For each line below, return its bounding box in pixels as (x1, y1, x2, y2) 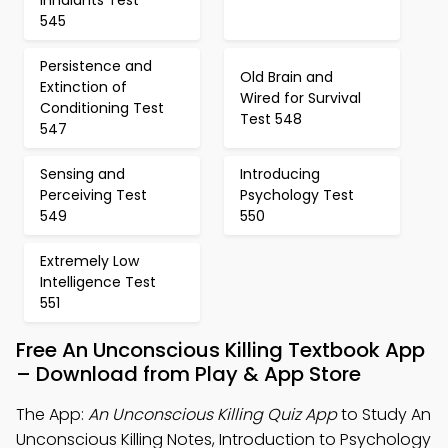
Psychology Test (240, 185, 354, 205)
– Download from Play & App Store (16, 360, 361, 388)
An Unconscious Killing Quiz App (88, 403, 337, 426)
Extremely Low (40, 251, 139, 271)
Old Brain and (240, 66, 333, 87)
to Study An (337, 403, 431, 426)
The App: (16, 403, 88, 426)
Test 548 (240, 108, 302, 129)
